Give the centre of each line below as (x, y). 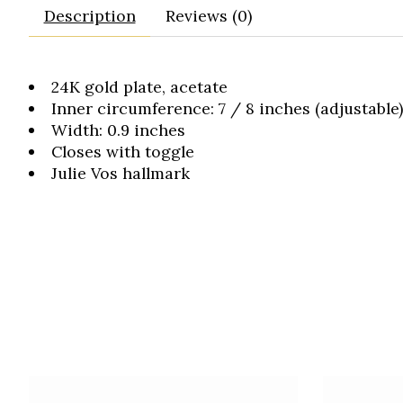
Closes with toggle (122, 152)
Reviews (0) (208, 16)
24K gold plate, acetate (139, 87)
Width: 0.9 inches (118, 130)
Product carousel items (119, 386)
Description (90, 16)
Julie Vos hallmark (120, 174)
